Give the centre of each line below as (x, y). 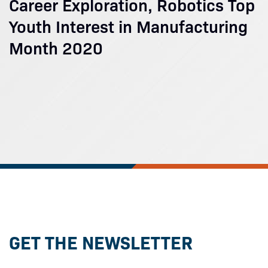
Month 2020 (56, 47)
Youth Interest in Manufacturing (128, 25)
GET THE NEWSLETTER (101, 242)
